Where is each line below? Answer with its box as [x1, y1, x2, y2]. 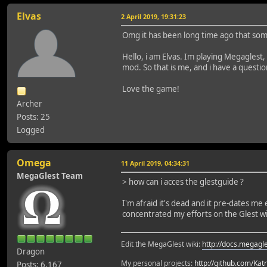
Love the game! [122, 83, 179, 94]
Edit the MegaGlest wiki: [121, 238, 202, 249]
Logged [17, 124, 45, 135]
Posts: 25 [17, 111, 50, 122]
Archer [17, 98, 42, 109]
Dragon [17, 246, 45, 257]
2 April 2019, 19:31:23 [121, 11, 186, 21]
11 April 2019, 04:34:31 [121, 158, 190, 167]
